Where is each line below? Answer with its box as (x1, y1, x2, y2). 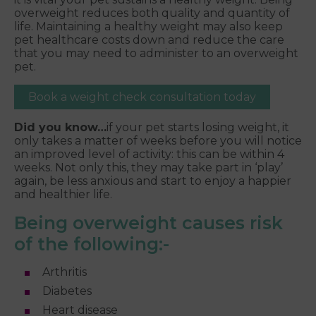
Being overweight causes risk (14, 212, 283, 234)
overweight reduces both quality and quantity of (14, 6, 290, 20)
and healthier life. (14, 188, 112, 202)
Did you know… (14, 121, 107, 135)
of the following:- (14, 233, 169, 255)
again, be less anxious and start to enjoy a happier (14, 174, 291, 188)
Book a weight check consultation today (28, 90, 256, 104)
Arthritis (42, 265, 90, 279)
